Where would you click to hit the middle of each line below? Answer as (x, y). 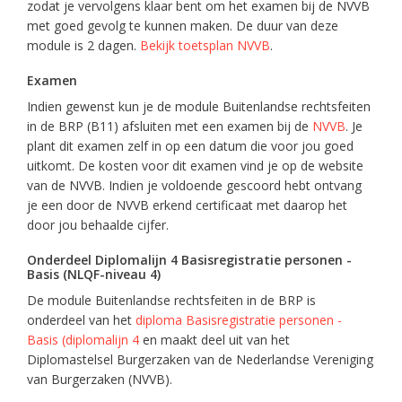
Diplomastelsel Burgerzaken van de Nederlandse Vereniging (200, 359)
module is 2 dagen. (83, 45)
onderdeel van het (81, 320)
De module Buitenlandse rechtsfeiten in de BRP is (171, 300)
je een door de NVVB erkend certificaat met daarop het (187, 205)
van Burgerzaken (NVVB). (100, 379)
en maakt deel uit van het (214, 340)
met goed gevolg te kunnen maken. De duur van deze (183, 26)
